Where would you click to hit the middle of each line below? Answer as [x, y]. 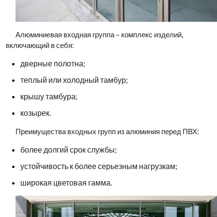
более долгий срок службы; [69, 150]
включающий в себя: [40, 45]
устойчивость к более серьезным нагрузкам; [99, 166]
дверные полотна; [53, 63]
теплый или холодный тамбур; [74, 80]
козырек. [36, 113]
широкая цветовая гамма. [66, 183]
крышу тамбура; [49, 96]
